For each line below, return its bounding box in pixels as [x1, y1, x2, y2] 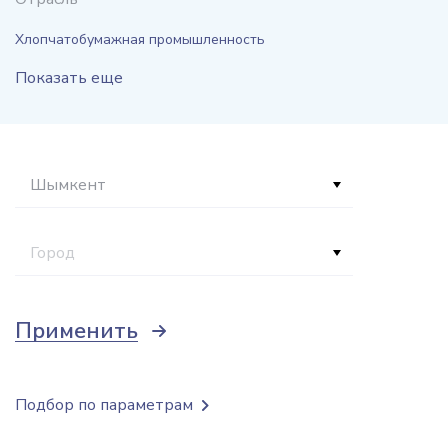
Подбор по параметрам [15, 394, 193, 416]
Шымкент [30, 174, 106, 196]
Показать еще [15, 67, 123, 89]
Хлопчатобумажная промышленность [15, 30, 265, 49]
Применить [15, 316, 138, 346]
